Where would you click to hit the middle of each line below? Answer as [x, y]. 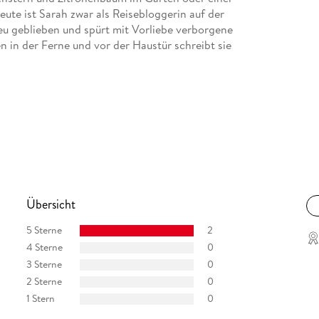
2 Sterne [44, 282]
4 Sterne [44, 247]
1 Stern [40, 299]
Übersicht [51, 204]
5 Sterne [44, 230]
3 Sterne [44, 265]
